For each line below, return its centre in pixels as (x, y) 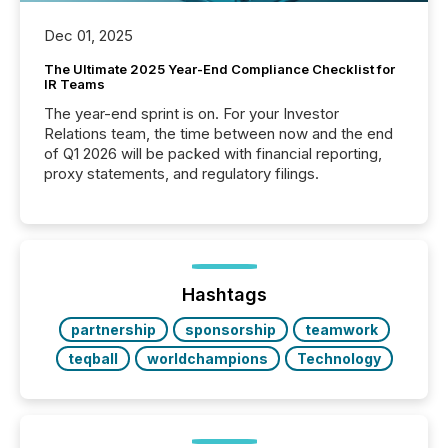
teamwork (341, 330)
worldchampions (207, 359)
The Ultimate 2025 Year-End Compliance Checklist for (219, 69)
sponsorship (230, 330)
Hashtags (224, 295)
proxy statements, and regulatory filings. (181, 174)
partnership (113, 330)
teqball (92, 359)
